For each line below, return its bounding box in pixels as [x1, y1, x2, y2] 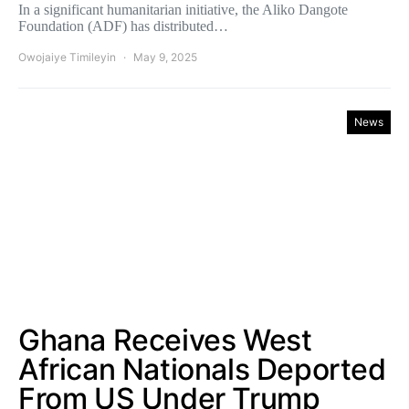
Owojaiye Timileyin [18, 50, 116, 64]
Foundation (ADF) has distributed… [18, 18, 228, 34]
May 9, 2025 [133, 50, 197, 64]
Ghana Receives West [18, 322, 312, 358]
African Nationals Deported [18, 351, 386, 387]
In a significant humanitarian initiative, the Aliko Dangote [18, 2, 348, 17]
